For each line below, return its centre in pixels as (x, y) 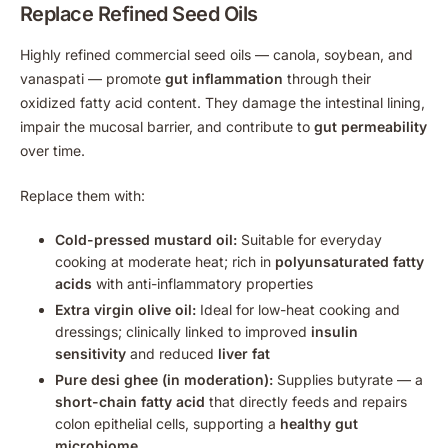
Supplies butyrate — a (348, 379)
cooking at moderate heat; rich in (165, 261)
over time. (52, 150)
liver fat (244, 353)
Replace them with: (82, 195)
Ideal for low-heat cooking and (298, 309)
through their (327, 78)
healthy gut (319, 423)
